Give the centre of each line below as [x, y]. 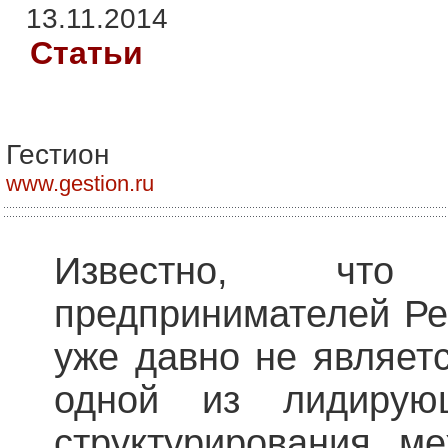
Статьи [86, 52]
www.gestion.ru [80, 183]
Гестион [57, 154]
